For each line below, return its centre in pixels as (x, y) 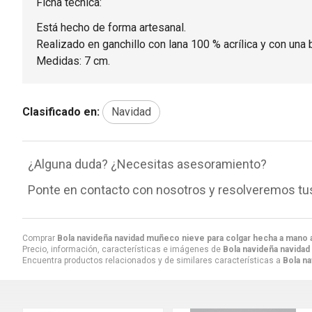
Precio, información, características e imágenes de (123, 249)
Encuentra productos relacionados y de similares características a (153, 260)
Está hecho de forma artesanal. (111, 27)
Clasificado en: (61, 111)
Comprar (40, 238)
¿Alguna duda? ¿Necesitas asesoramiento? (147, 164)
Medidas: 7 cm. (73, 61)
